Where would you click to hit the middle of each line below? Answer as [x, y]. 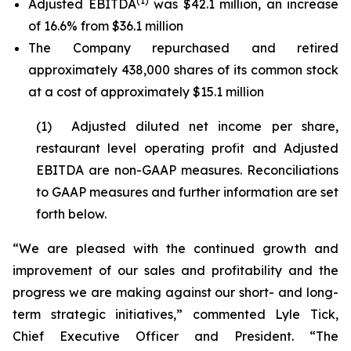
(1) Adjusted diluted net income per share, [187, 126]
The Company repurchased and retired [183, 48]
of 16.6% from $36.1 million [106, 26]
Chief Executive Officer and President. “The [175, 336]
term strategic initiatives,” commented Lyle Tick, [175, 314]
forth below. [71, 214]
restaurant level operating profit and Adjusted [187, 148]
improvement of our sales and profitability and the [175, 270]
